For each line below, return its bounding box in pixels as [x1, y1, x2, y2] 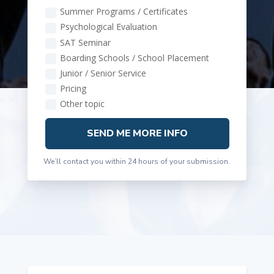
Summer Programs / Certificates [59, 6, 188, 18]
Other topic [59, 98, 105, 110]
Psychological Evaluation [59, 21, 157, 33]
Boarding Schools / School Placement [59, 51, 209, 64]
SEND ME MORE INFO [86, 126, 188, 140]
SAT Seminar [59, 36, 111, 48]
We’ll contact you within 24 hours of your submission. [43, 156, 231, 166]
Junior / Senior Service [59, 67, 146, 79]
